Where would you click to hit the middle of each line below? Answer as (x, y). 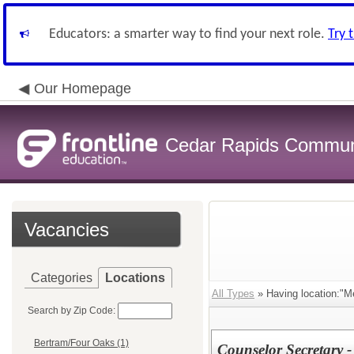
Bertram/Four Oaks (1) (81, 343)
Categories (62, 278)
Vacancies (67, 230)
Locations (135, 278)
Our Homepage (83, 88)
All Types (233, 294)
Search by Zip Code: (72, 311)
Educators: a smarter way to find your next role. (188, 34)
